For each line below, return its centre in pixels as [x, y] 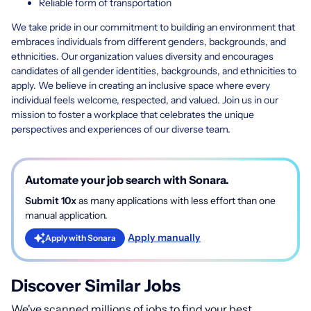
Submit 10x [51, 200]
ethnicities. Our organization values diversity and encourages [142, 56]
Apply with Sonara [81, 237]
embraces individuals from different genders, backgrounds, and [149, 41]
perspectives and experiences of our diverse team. [121, 129]
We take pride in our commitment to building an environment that [153, 27]
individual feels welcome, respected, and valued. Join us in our [145, 100]
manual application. [66, 215]
